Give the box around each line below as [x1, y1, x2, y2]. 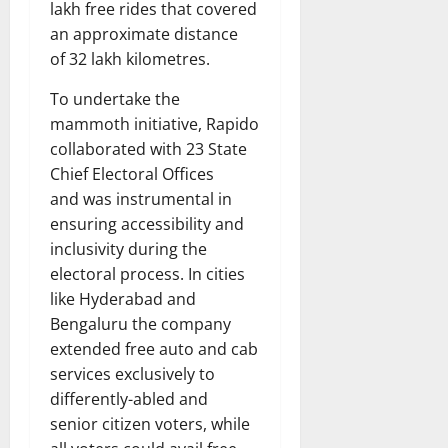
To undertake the [50, 87, 180, 110]
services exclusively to [50, 362, 215, 385]
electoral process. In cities [50, 262, 245, 285]
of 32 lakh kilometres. [50, 47, 210, 70]
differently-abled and [50, 387, 208, 410]
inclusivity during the [50, 237, 207, 260]
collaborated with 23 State [50, 137, 247, 160]
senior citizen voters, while [50, 412, 250, 435]
